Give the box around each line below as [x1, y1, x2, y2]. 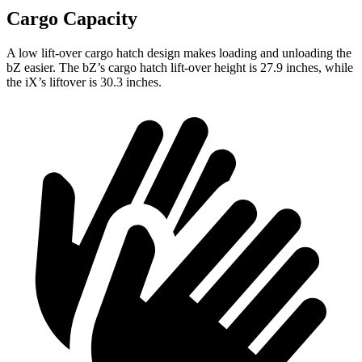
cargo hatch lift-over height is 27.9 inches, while [105, 60, 353, 74]
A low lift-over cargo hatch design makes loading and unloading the [6, 45, 351, 60]
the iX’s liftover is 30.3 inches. [6, 74, 162, 89]
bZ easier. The [6, 60, 82, 74]
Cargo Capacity [6, 7, 137, 29]
